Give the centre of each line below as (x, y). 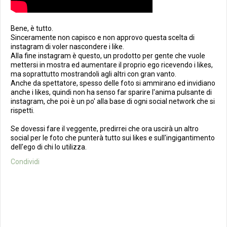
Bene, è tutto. (32, 28)
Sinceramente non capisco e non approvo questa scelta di (103, 37)
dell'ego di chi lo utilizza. (49, 147)
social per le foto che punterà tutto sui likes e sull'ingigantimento (113, 138)
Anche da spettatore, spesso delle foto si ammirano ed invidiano (113, 83)
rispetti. (23, 110)
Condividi (25, 162)
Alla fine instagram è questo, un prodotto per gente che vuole (108, 56)
